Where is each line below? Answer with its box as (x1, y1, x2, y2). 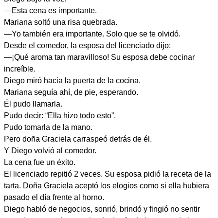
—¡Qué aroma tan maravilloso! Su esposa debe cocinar (4, 53, 195, 61)
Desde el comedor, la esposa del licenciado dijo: (4, 41, 171, 50)
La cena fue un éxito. (4, 158, 75, 166)
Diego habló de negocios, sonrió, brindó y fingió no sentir (4, 205, 200, 213)
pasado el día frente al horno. (4, 193, 104, 201)
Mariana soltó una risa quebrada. (4, 18, 117, 26)
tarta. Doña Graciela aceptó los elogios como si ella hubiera (4, 182, 209, 190)
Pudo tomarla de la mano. (4, 123, 92, 131)
